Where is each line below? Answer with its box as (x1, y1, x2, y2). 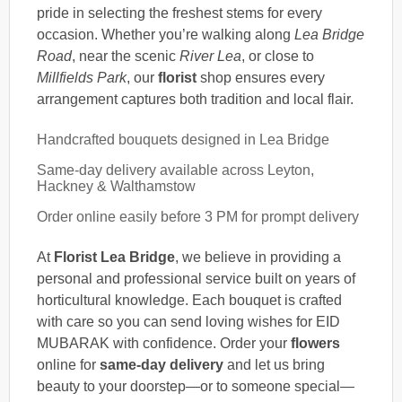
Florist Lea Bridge (54, 249, 175, 265)
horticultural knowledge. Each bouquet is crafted (37, 292, 342, 308)
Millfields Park (37, 69, 127, 85)
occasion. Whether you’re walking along (37, 26, 294, 42)
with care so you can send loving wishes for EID (37, 313, 340, 329)
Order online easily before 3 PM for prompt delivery (37, 208, 359, 224)
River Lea (179, 48, 241, 64)
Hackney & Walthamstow (37, 178, 196, 194)
